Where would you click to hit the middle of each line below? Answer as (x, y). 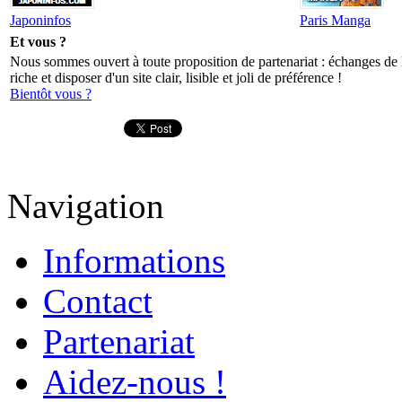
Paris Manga (335, 20)
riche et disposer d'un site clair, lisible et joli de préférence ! (176, 77)
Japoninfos (40, 20)
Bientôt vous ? (51, 93)
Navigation (86, 205)
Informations (134, 260)
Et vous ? (38, 41)
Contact (98, 301)
